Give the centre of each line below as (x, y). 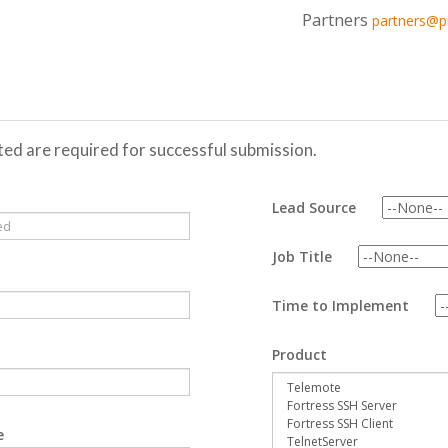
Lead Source (320, 207)
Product (299, 354)
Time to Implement (346, 305)
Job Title (308, 256)
